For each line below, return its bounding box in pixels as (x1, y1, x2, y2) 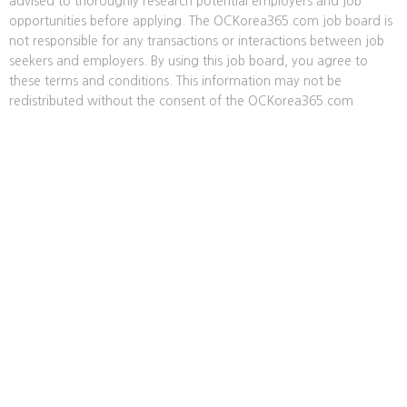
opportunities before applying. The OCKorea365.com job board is (9, 15, 392, 27)
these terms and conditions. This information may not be (9, 74, 342, 87)
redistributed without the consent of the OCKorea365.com (9, 94, 353, 107)
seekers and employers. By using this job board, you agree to (9, 55, 368, 67)
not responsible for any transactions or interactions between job (9, 35, 384, 47)
